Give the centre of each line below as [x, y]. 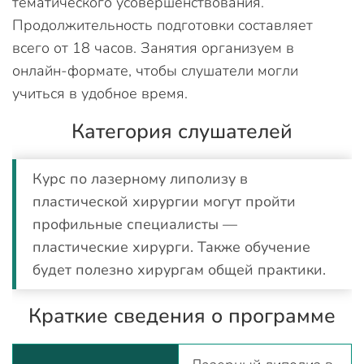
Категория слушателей [182, 132]
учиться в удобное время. [102, 93]
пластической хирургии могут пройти [164, 201]
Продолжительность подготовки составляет [162, 25]
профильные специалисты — [135, 224]
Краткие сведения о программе [182, 316]
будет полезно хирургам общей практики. [179, 270]
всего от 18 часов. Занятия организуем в [153, 48]
